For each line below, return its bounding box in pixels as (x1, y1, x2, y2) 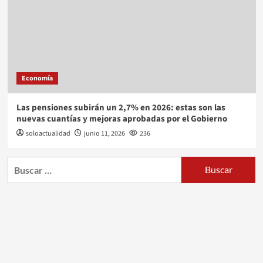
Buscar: (6, 157, 38, 169)
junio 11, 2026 (83, 128, 125, 139)
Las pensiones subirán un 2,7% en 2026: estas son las (16, 101, 225, 114)
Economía (21, 73, 53, 83)
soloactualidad (25, 128, 70, 139)
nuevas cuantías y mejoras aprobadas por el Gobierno (16, 112, 227, 125)
